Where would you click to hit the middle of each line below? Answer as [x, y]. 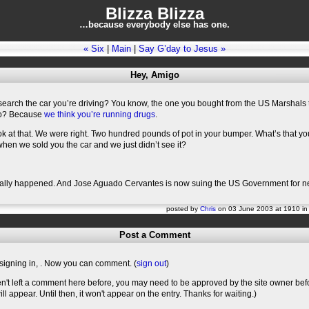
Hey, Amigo [154, 75]
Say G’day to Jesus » [182, 49]
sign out [151, 263]
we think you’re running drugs [100, 114]
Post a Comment [154, 235]
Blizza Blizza [154, 13]
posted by [183, 209]
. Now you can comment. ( [88, 263]
